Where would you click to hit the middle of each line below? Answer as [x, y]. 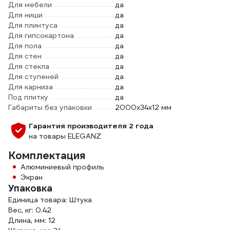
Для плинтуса [33, 25]
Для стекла [29, 66]
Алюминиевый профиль [62, 167]
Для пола [25, 46]
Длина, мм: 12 [32, 220]
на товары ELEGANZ [65, 136]
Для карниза [31, 87]
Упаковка [30, 188]
